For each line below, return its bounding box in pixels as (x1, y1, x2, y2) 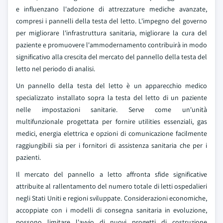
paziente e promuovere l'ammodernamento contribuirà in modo (16, 40, 207, 49)
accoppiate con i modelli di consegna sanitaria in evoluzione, (16, 206, 207, 215)
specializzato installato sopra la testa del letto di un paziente (16, 93, 207, 102)
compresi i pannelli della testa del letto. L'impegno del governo (16, 16, 207, 25)
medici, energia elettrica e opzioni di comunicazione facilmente (16, 129, 207, 138)
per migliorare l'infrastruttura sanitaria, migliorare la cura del (16, 28, 207, 37)
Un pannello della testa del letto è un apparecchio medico (16, 81, 207, 90)
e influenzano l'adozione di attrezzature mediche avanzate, (16, 4, 207, 13)
